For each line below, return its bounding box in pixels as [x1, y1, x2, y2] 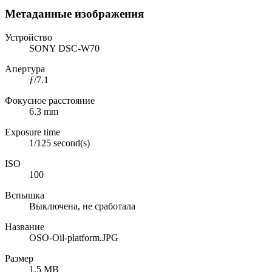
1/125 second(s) [29, 137, 90, 148]
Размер [5, 253, 33, 263]
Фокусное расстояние [5, 95, 95, 106]
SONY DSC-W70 [29, 42, 100, 53]
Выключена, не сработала [29, 200, 135, 211]
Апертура [5, 63, 45, 74]
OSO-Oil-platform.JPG [29, 232, 118, 243]
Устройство [5, 32, 52, 42]
